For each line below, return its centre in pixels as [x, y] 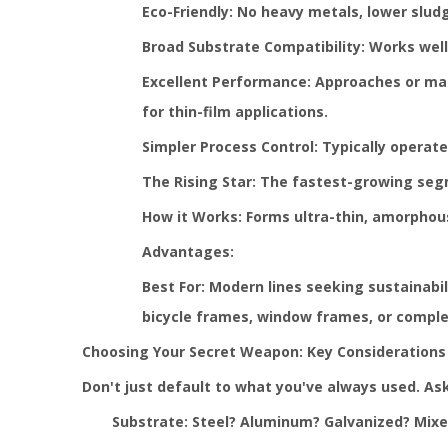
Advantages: [188, 251]
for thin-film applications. [235, 111]
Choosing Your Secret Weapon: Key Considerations [264, 351]
